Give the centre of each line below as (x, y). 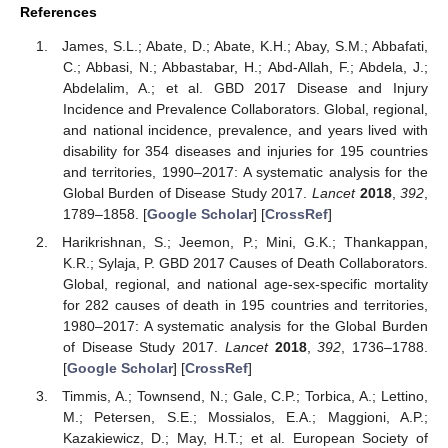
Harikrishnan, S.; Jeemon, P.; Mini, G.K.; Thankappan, (245, 242)
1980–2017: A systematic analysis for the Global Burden (245, 326)
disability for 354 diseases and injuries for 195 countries (245, 151)
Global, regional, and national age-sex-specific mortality (245, 284)
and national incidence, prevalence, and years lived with (245, 130)
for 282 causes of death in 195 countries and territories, (245, 305)
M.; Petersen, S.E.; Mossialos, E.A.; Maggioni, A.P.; (245, 417)
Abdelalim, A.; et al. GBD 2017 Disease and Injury (245, 88)
